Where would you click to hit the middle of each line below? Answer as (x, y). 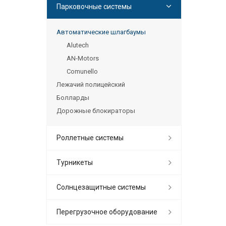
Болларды (73, 97)
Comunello (82, 71)
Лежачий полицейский (91, 84)
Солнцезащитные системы (101, 187)
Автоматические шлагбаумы (101, 32)
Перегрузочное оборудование (107, 212)
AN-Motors (83, 58)
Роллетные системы (90, 137)
